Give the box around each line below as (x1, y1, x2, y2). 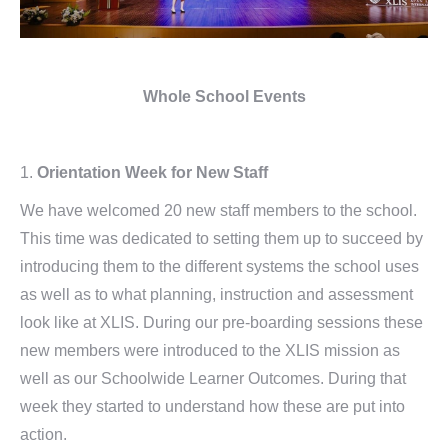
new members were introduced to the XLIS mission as (20, 342, 400, 359)
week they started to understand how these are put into (20, 398, 405, 415)
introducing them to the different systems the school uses (20, 258, 419, 275)
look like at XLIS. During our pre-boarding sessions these (20, 314, 423, 331)
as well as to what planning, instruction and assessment (20, 286, 413, 303)
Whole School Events (142, 88, 306, 105)
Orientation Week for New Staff (37, 164, 268, 181)
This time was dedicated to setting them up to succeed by (20, 230, 423, 247)
